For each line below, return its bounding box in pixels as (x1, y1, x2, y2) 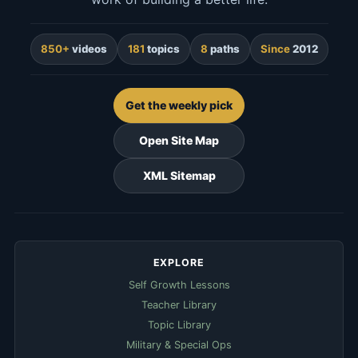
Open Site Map (139, 133, 219, 147)
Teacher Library (141, 298, 217, 311)
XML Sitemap (142, 168, 216, 182)
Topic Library (147, 318, 211, 331)
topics (144, 42, 180, 55)
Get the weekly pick (125, 97, 233, 112)
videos (69, 42, 107, 55)
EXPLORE (153, 256, 205, 268)
